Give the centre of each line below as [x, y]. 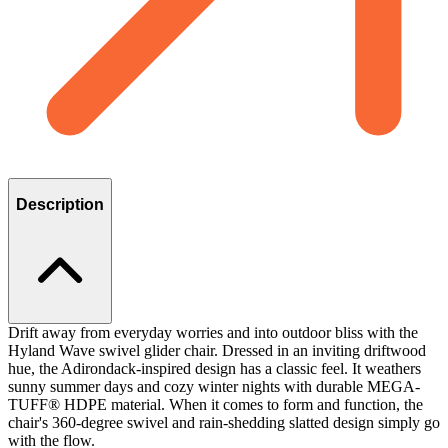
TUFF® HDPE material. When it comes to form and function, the [215, 404]
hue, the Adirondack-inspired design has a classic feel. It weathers [214, 368]
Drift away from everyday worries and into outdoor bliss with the [213, 332]
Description [60, 205]
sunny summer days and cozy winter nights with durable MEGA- [214, 386]
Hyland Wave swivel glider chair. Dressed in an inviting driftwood [217, 350]
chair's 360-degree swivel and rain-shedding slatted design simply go [224, 422]
